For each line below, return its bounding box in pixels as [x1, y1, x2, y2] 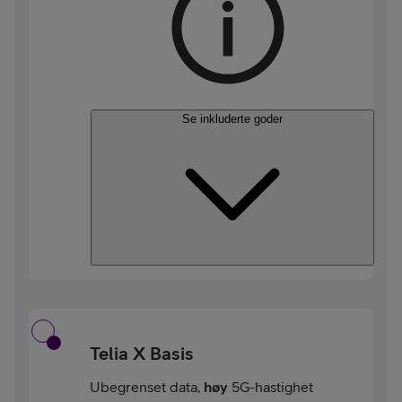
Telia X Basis [90, 343, 194, 364]
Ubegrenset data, [90, 378, 204, 395]
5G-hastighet [228, 378, 313, 395]
